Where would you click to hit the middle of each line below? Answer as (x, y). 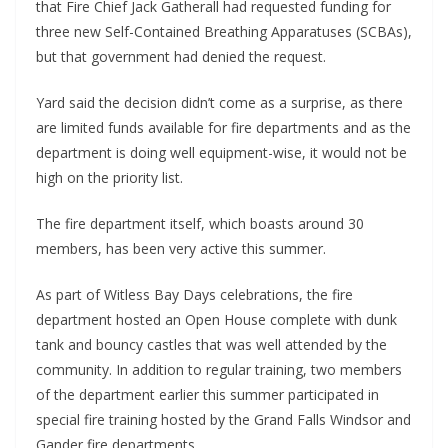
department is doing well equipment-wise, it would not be (221, 153)
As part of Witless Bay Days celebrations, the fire (194, 295)
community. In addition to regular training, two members (219, 370)
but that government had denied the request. (181, 57)
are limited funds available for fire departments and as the (223, 128)
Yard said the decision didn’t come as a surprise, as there (219, 103)
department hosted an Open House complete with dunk (216, 320)
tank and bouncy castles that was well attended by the (211, 345)
